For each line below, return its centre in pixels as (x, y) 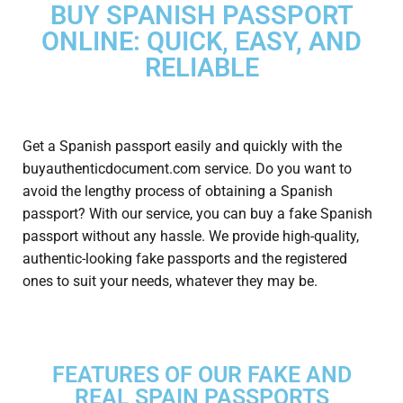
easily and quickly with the (256, 147)
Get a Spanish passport (97, 147)
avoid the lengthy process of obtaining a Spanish (178, 192)
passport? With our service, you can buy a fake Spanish (197, 214)
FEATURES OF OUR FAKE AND (201, 375)
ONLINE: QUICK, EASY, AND (201, 41)
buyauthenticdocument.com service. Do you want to (187, 169)
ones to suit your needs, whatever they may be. (170, 282)
